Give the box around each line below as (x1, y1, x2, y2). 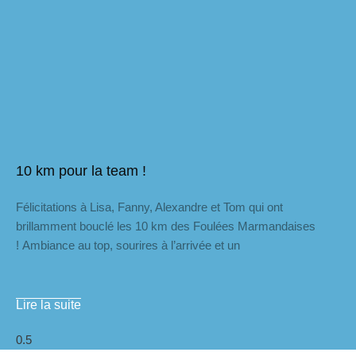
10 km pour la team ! (16, 163, 146, 179)
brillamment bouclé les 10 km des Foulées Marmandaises (16, 219, 315, 233)
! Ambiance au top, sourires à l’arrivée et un (16, 238, 240, 252)
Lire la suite (16, 298, 81, 311)
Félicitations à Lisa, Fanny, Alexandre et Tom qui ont (16, 200, 283, 214)
